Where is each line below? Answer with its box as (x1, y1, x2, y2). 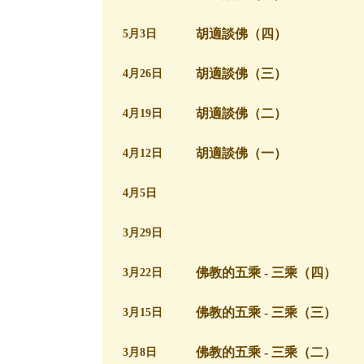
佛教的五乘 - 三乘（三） (196, 305, 336, 319)
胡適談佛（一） (196, 146, 287, 160)
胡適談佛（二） (196, 106, 287, 120)
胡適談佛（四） (196, 27, 287, 41)
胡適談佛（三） (196, 67, 287, 80)
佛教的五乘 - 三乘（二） (196, 345, 336, 359)
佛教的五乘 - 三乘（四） (196, 266, 336, 279)
